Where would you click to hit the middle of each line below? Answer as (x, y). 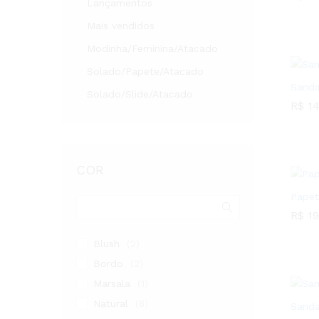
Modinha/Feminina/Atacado (152, 48)
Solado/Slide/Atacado (140, 94)
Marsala (112, 283)
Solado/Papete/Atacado (145, 71)
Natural (111, 303)
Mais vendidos (121, 26)
